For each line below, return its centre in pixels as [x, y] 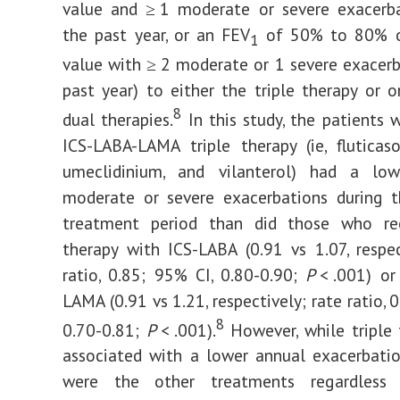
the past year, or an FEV [157, 34]
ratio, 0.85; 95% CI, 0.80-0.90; [184, 274]
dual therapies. [118, 119]
